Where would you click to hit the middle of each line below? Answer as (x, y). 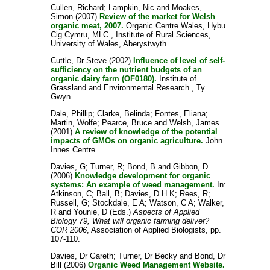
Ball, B (108, 194)
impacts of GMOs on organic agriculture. (127, 141)
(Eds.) (120, 212)
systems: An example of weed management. (132, 185)
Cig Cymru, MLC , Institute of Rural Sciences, (130, 35)
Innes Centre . (75, 150)
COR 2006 (68, 230)
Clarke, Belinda (123, 114)
